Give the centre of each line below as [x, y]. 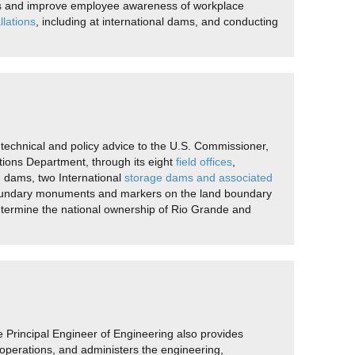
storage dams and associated [198, 177]
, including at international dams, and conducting [157, 21]
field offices [204, 162]
